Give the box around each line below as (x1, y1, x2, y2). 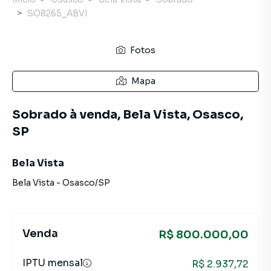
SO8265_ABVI (27, 8, 88, 19)
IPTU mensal (22, 256, 83, 269)
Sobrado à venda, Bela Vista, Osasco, (12, 107, 243, 122)
